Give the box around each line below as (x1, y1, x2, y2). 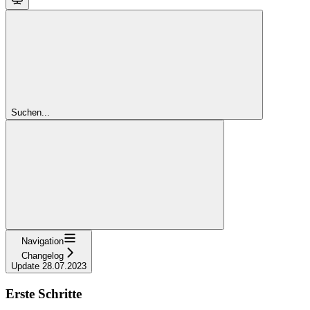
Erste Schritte (6, 286, 82, 301)
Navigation (21, 235, 64, 246)
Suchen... (11, 107, 50, 118)
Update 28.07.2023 (11, 260, 86, 271)
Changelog (21, 250, 64, 261)
